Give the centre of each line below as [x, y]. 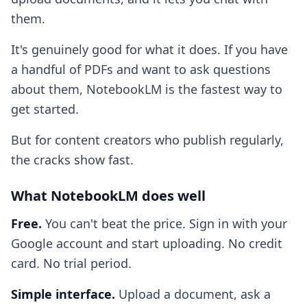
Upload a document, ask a [193, 294]
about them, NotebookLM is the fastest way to [147, 89]
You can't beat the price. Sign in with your [164, 223]
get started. [45, 109]
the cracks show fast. [72, 160]
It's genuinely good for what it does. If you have [149, 49]
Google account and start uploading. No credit [147, 243]
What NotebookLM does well [108, 196]
